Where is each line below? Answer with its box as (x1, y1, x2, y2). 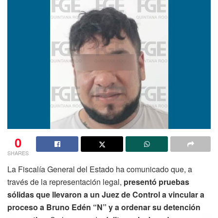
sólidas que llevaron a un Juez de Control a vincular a (7, 189, 204, 200)
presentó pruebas (124, 176, 189, 187)
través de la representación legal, (7, 176, 124, 187)
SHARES (7, 149, 29, 157)
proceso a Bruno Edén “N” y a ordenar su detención (7, 201, 200, 213)
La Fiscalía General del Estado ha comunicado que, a (7, 163, 192, 175)
